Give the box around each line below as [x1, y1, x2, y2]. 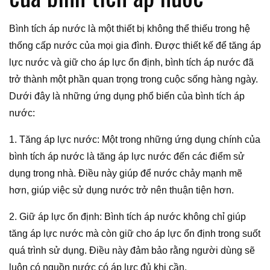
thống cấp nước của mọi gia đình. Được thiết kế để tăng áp [9, 40, 261, 51]
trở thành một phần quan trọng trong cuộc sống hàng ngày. [9, 74, 258, 84]
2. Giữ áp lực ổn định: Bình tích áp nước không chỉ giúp [9, 211, 246, 222]
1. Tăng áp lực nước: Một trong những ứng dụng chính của [9, 134, 260, 145]
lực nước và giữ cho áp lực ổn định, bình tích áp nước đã [9, 57, 254, 67]
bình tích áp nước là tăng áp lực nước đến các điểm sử [9, 151, 245, 162]
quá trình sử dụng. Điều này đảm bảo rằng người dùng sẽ [9, 245, 255, 256]
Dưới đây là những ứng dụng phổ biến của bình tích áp [9, 90, 245, 101]
